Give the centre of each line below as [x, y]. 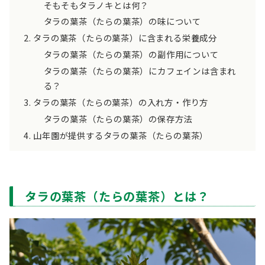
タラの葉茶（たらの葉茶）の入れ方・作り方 [121, 102]
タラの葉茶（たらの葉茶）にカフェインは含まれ [140, 71]
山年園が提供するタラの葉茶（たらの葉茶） [121, 135]
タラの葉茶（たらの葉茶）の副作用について [131, 54]
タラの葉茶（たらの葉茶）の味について [122, 21]
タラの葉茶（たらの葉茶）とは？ [117, 196]
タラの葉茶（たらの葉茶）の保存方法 [118, 118]
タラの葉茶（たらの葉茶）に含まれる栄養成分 [125, 38]
